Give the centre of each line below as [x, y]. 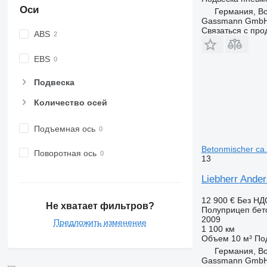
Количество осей [70, 102]
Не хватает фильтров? [100, 206]
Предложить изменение [100, 222]
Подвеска [54, 82]
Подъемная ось [64, 128]
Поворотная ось [65, 153]
